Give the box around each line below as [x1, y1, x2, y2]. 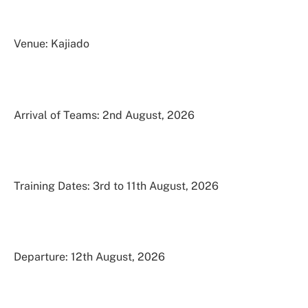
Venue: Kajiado [14, 37, 89, 51]
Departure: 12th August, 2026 [14, 250, 165, 264]
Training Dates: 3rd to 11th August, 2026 [14, 179, 219, 192]
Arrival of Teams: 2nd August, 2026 [14, 108, 195, 122]
